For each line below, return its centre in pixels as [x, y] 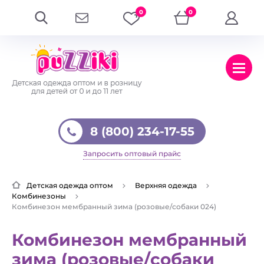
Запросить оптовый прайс [132, 154]
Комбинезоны [39, 196]
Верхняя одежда [166, 185]
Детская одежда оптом [70, 185]
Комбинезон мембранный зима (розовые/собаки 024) [114, 207]
